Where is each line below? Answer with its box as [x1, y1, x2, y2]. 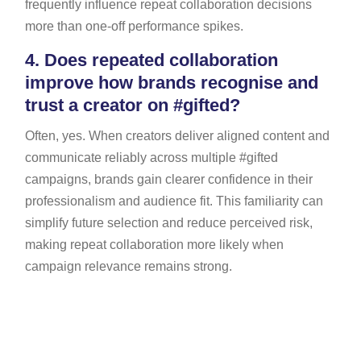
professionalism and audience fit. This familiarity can [24, 193, 323, 208]
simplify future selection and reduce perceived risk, [24, 215, 313, 230]
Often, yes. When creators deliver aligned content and [24, 128, 330, 143]
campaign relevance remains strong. [24, 259, 232, 273]
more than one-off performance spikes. [24, 19, 243, 33]
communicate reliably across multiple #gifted [24, 150, 278, 164]
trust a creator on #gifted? [24, 94, 240, 115]
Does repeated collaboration [39, 49, 278, 70]
